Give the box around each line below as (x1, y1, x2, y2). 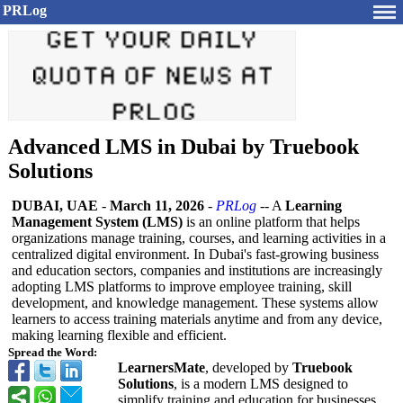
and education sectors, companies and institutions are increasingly (12, 263, 382, 278)
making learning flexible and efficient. (12, 327, 227, 343)
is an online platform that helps (183, 214, 360, 229)
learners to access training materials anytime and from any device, (12, 311, 382, 327)
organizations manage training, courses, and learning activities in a (12, 230, 386, 246)
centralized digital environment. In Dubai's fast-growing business (12, 246, 379, 262)
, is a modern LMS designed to (174, 376, 348, 391)
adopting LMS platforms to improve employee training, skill (12, 279, 352, 294)
